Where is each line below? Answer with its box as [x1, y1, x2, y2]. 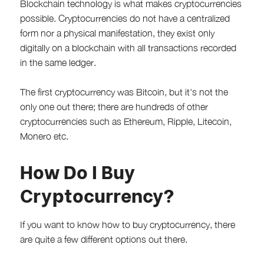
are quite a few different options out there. [19, 233, 187, 245]
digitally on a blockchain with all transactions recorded [19, 42, 236, 53]
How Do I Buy [19, 156, 135, 184]
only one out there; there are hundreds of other [19, 101, 208, 112]
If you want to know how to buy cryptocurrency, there [19, 219, 235, 230]
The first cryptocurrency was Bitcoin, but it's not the [19, 86, 228, 97]
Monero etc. [19, 130, 68, 141]
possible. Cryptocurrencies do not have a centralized [19, 12, 230, 24]
